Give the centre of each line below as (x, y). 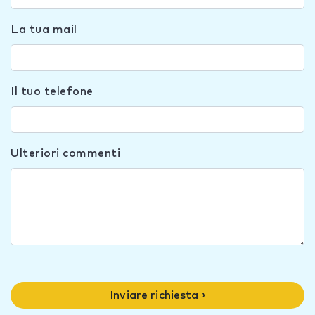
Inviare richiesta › (157, 296)
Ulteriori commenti (65, 154)
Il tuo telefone (52, 92)
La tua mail (44, 30)
